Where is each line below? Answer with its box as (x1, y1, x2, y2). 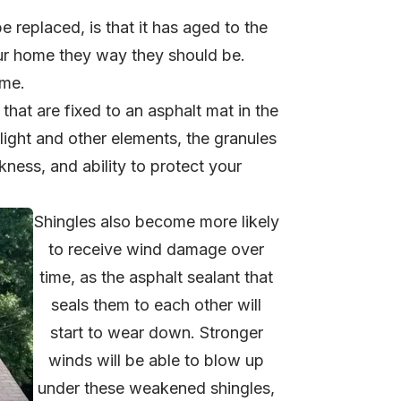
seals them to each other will (51, 295, 261, 315)
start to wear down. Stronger (49, 323, 263, 343)
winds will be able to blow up (48, 351, 264, 371)
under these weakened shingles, (38, 379, 275, 398)
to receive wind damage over (48, 240, 264, 260)
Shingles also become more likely (33, 212, 279, 232)
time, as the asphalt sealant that (39, 268, 273, 287)
